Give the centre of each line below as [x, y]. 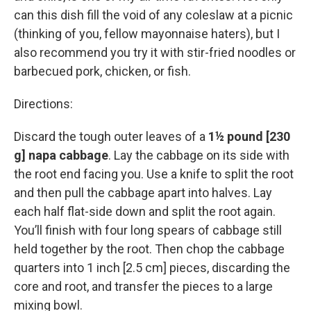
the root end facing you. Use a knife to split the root [154, 174]
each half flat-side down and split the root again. [145, 211]
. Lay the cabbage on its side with [199, 155]
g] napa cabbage [61, 155]
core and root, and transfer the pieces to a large [143, 286]
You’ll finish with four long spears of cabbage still [148, 230]
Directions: [43, 104]
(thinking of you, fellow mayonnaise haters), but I [147, 34]
